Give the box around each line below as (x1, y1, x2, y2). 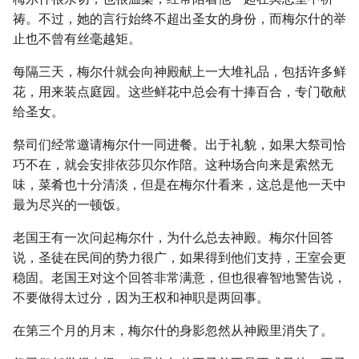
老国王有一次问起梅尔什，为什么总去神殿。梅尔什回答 (13, 230, 333, 245)
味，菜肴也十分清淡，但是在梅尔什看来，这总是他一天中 (13, 177, 346, 192)
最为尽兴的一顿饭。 (13, 197, 128, 212)
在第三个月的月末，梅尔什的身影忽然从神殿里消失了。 (13, 323, 333, 338)
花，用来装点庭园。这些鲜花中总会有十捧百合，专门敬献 (13, 84, 346, 99)
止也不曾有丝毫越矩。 (13, 31, 141, 46)
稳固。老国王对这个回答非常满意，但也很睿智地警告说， (13, 270, 346, 285)
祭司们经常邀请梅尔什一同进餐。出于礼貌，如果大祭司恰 (13, 137, 346, 152)
